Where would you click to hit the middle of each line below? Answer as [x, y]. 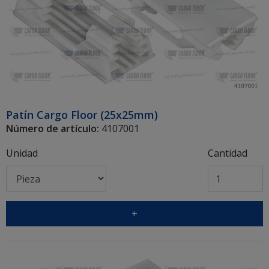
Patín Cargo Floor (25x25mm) [82, 115]
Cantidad [227, 153]
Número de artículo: [53, 129]
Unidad [22, 153]
